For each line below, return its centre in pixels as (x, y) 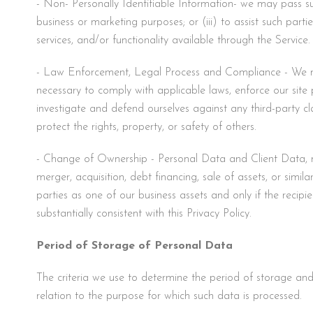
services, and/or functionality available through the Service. (173, 40)
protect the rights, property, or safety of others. (146, 127)
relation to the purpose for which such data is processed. (169, 296)
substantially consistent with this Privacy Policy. (144, 213)
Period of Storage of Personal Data (134, 246)
